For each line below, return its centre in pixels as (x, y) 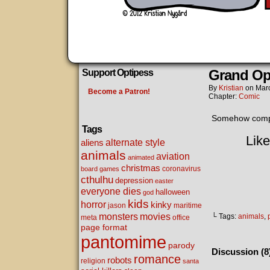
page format (104, 227)
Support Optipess (118, 73)
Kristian (231, 88)
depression (134, 181)
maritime (188, 205)
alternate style (135, 142)
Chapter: (224, 96)
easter (164, 181)
